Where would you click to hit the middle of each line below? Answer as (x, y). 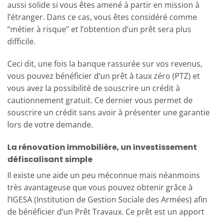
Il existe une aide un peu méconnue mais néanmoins (104, 175)
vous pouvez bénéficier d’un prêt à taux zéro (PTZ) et (104, 76)
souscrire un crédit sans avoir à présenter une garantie (109, 112)
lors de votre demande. (50, 124)
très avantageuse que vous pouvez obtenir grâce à (100, 187)
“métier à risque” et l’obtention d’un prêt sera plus (99, 29)
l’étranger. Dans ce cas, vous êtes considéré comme (102, 17)
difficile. (21, 42)
